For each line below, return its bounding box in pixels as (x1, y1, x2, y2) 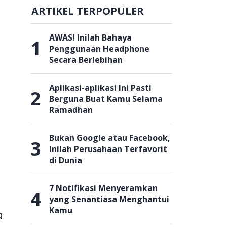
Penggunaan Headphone (49, 43, 149, 54)
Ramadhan (49, 104, 93, 116)
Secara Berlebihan (49, 54, 123, 65)
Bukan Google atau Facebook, (49, 132, 170, 143)
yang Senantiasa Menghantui (49, 194, 169, 205)
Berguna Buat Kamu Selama (49, 93, 163, 104)
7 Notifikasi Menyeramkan (49, 182, 158, 194)
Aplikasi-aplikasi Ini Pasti (49, 82, 152, 93)
